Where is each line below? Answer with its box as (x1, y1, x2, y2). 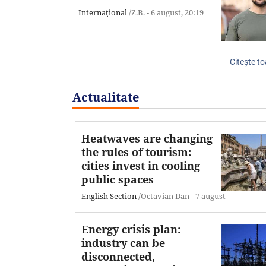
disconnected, (81, 249, 155, 264)
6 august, (151, 7, 185, 18)
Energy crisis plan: (81, 221, 180, 236)
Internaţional (78, 7, 127, 18)
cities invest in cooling (81, 158, 200, 173)
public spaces (81, 172, 154, 186)
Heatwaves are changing (81, 131, 213, 145)
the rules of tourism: (81, 144, 191, 159)
